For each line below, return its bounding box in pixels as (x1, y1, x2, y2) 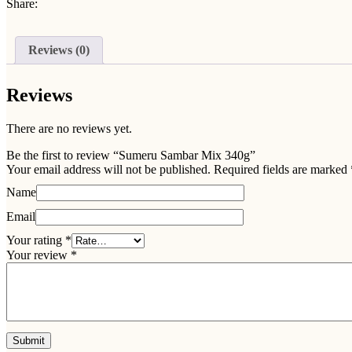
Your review (6, 247, 71, 262)
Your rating (6, 233, 65, 247)
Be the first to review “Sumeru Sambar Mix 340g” (6, 148, 255, 162)
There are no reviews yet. (6, 121, 132, 135)
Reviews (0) (28, 42, 90, 57)
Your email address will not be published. (6, 162, 211, 176)
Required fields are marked (214, 162, 350, 176)
